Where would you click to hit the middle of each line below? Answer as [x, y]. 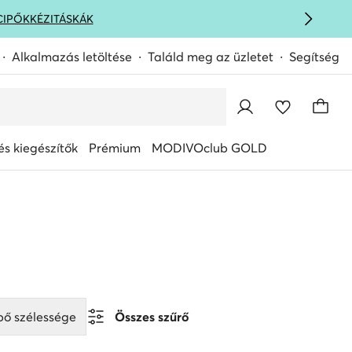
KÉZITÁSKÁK [61, 19]
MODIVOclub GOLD [209, 148]
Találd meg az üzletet [211, 57]
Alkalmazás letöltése [72, 57]
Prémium [115, 148]
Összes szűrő [152, 317]
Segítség [314, 57]
